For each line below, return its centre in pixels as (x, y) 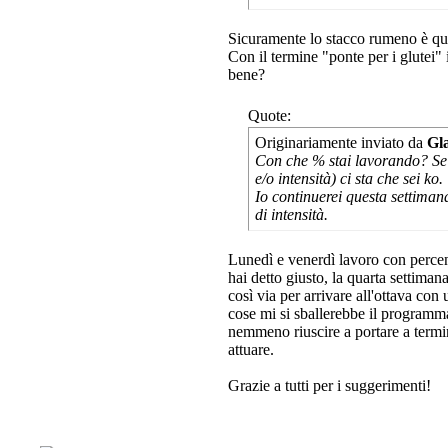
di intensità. (291, 214)
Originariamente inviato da (341, 142)
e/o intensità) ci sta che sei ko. (349, 178)
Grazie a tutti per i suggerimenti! (329, 385)
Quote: (269, 115)
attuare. (251, 349)
